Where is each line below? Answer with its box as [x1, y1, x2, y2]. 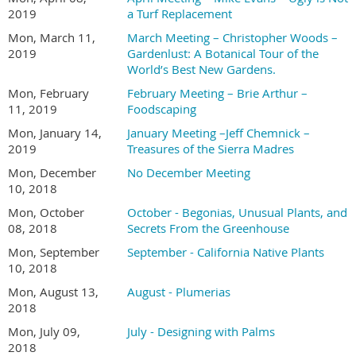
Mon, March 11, [8, 29, 95, 45]
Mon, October [8, 204, 84, 220]
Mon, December [8, 164, 96, 180]
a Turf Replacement [127, 6, 232, 21]
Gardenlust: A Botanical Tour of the [127, 45, 319, 61]
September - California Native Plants [127, 244, 324, 260]
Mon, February [8, 85, 89, 101]
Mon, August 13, [8, 284, 99, 300]
